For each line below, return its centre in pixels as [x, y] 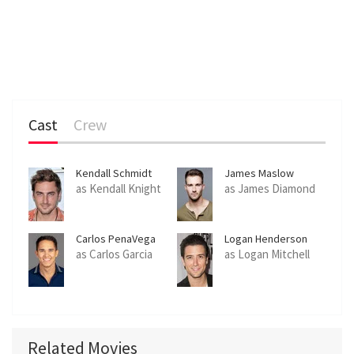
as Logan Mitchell [267, 254]
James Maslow [259, 173]
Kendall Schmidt [114, 173]
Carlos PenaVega [116, 238]
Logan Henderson [266, 238]
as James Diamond [270, 188]
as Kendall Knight [119, 188]
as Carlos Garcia [114, 254]
